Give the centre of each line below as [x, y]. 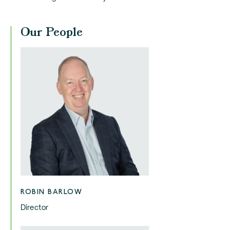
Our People [52, 33]
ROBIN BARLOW [51, 192]
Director [35, 207]
